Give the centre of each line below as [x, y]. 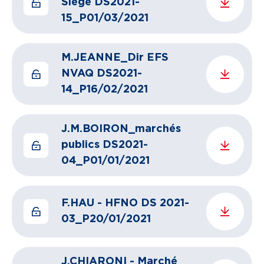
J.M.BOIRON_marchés [121, 129]
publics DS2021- [105, 145]
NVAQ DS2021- [102, 74]
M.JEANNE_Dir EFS [115, 58]
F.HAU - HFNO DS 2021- [125, 203]
